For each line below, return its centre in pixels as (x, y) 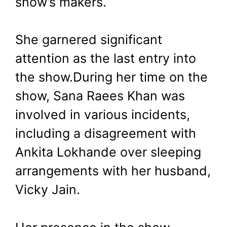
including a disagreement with (106, 134)
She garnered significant (89, 40)
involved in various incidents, (103, 115)
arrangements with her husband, (113, 171)
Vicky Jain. (49, 190)
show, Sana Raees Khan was (100, 96)
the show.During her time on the (111, 77)
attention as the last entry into (106, 59)
